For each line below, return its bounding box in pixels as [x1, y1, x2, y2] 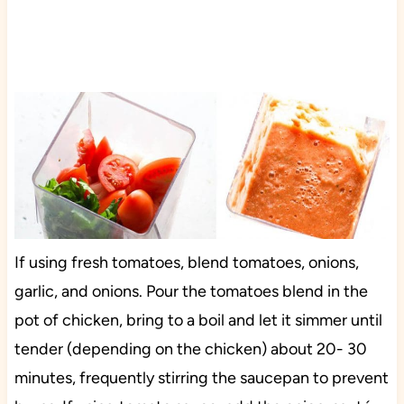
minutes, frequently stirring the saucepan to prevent [14, 367, 389, 388]
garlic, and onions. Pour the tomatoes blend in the [14, 280, 368, 301]
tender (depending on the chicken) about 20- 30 [14, 338, 367, 359]
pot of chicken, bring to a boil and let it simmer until [14, 309, 382, 330]
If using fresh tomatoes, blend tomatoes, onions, [14, 252, 359, 272]
